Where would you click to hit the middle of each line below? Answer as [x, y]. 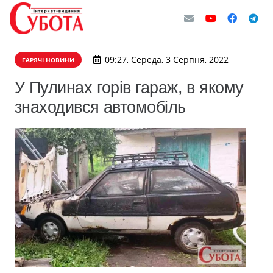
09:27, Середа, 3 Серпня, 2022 [166, 59]
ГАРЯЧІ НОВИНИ [48, 60]
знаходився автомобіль [100, 107]
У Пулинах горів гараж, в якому [129, 87]
